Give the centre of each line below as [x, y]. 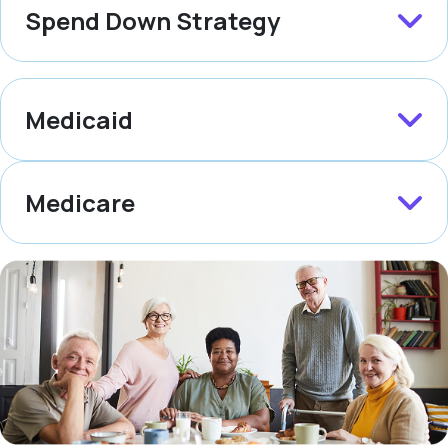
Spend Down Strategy [152, 21]
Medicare [80, 203]
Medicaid [79, 120]
